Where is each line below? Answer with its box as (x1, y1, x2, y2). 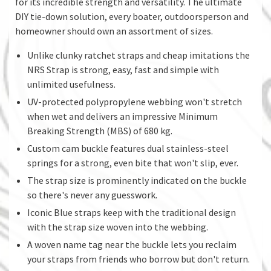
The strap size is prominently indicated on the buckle (27, 174, 247, 186)
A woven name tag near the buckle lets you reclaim (27, 238, 237, 250)
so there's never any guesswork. (27, 188, 157, 201)
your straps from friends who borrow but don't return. (27, 252, 250, 265)
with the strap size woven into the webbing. (27, 220, 208, 233)
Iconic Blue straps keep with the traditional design (27, 206, 236, 218)
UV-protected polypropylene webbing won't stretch (27, 95, 242, 108)
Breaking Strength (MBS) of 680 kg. (27, 124, 172, 137)
